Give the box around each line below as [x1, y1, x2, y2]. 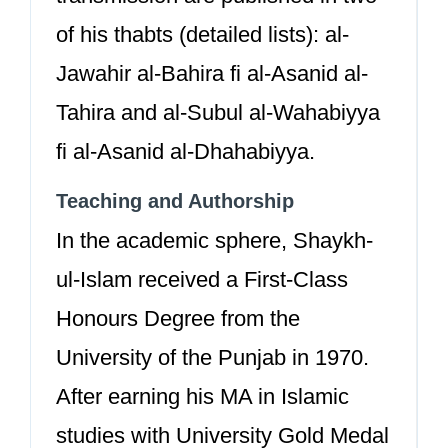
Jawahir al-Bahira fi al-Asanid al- [56, 61, 368, 86]
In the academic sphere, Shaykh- [56, 228, 373, 253]
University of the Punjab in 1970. [56, 345, 369, 370]
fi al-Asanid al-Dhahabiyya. [56, 139, 315, 164]
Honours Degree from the [56, 306, 300, 331]
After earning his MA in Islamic [56, 384, 349, 409]
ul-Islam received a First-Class [56, 267, 348, 292]
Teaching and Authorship [56, 190, 294, 212]
